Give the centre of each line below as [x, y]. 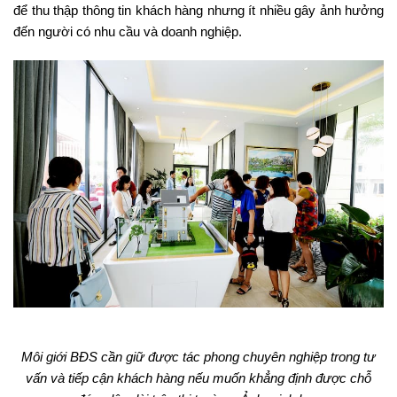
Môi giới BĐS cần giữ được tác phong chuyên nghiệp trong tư [198, 357]
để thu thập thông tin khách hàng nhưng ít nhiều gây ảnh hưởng [198, 11]
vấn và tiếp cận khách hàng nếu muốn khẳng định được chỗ [198, 378]
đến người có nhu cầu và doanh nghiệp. [128, 32]
